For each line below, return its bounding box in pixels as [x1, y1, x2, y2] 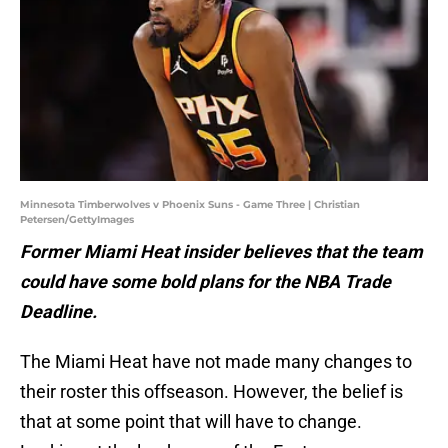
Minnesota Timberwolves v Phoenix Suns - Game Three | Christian [20, 198, 360, 212]
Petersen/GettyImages [20, 213, 134, 227]
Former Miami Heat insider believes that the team [20, 241, 423, 263]
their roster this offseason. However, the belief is [20, 381, 403, 403]
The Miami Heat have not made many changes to [20, 351, 412, 373]
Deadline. [20, 301, 97, 323]
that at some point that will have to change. [20, 411, 362, 433]
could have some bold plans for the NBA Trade [20, 271, 391, 293]
